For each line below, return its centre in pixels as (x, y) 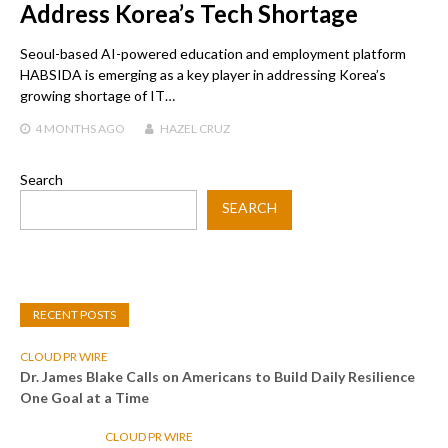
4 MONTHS (65, 129)
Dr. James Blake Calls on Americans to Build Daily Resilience (217, 377)
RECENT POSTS (74, 315)
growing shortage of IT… (97, 96)
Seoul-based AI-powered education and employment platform (213, 54)
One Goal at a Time (84, 398)
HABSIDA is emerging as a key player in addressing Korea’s (203, 75)
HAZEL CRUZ (195, 129)
